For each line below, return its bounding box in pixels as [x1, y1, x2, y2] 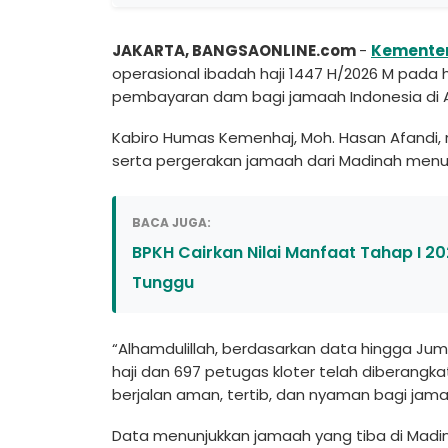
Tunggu [132, 271, 194, 295]
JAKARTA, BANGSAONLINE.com [112, 40, 359, 62]
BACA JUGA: [132, 214, 211, 232]
